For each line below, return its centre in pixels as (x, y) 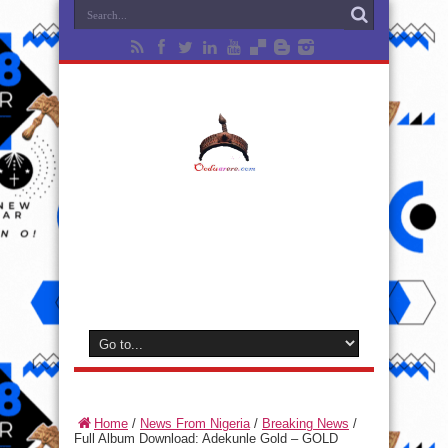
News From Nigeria (195, 423)
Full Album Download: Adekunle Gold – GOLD (206, 438)
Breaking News (305, 423)
